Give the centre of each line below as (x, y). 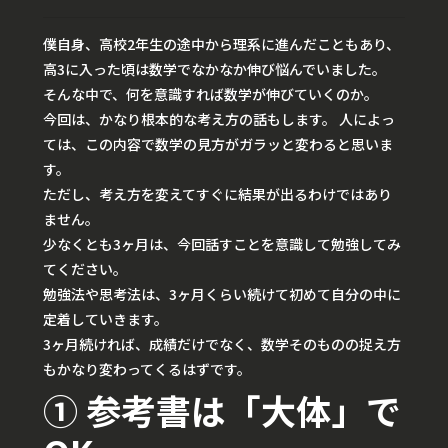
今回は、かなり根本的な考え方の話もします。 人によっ (219, 119)
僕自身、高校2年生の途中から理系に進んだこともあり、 (221, 44)
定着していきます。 (105, 319)
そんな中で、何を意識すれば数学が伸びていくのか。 (210, 94)
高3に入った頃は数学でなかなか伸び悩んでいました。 (214, 69)
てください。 (85, 269)
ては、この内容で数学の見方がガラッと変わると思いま (218, 144)
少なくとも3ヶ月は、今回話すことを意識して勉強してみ (222, 244)
